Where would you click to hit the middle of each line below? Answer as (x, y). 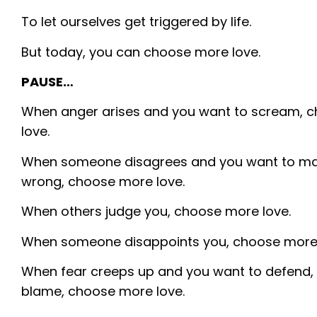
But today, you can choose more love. (141, 52)
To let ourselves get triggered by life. (136, 22)
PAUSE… (47, 82)
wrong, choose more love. (103, 181)
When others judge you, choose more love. (156, 212)
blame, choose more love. (103, 291)
